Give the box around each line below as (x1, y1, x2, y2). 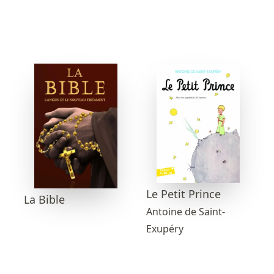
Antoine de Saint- (146, 205, 225, 219)
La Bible (24, 191, 65, 207)
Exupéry (146, 222, 183, 236)
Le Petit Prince (146, 187, 221, 202)
